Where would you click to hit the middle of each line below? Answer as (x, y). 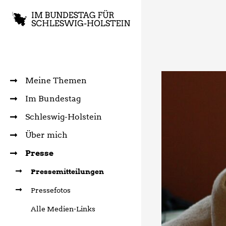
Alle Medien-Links (63, 209)
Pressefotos (50, 190)
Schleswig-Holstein (64, 117)
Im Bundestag (53, 98)
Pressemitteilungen (67, 171)
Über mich (46, 135)
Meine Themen (56, 80)
